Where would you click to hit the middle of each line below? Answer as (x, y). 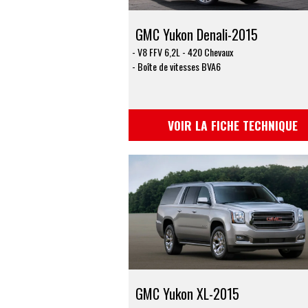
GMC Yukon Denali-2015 (197, 35)
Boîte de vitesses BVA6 (179, 67)
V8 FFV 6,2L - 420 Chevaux (185, 52)
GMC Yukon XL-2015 (187, 294)
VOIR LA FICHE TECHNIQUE (233, 125)
